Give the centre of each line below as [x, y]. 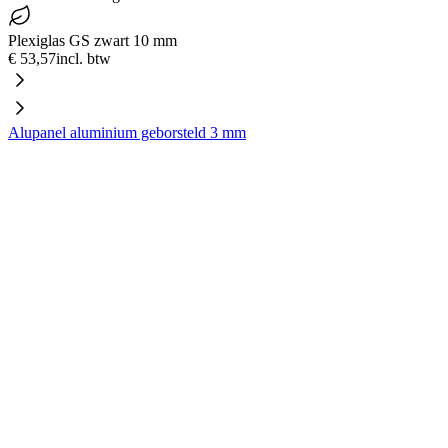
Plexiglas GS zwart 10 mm [92, 40]
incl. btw [83, 58]
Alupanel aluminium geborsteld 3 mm [127, 132]
